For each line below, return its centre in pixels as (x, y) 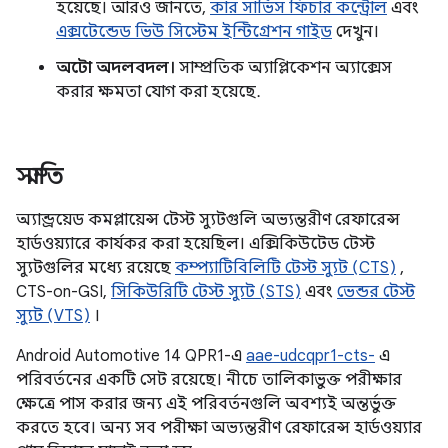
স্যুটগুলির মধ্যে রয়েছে (95, 268)
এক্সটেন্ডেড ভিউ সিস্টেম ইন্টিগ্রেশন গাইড (194, 32)
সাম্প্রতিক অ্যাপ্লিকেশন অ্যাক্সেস (283, 68)
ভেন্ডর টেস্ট (376, 292)
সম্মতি (40, 176)
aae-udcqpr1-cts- (310, 356)
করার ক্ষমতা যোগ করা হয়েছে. (158, 92)
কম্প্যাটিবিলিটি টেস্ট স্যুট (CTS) (285, 268)
